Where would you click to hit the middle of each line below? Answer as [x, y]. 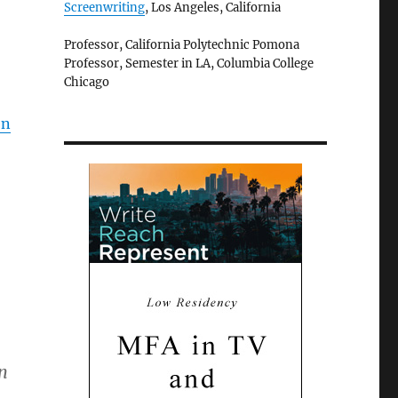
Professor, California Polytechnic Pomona [181, 44]
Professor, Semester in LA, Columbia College [188, 63]
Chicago [86, 82]
